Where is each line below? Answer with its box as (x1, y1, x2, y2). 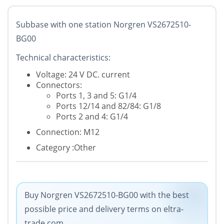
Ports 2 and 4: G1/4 (56, 111, 128, 122)
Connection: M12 (36, 126, 99, 138)
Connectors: (36, 79, 82, 91)
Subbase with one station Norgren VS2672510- (16, 19, 191, 30)
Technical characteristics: (16, 52, 110, 63)
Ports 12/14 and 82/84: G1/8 (56, 100, 161, 112)
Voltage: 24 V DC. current (36, 69, 130, 80)
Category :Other (36, 142, 96, 153)
